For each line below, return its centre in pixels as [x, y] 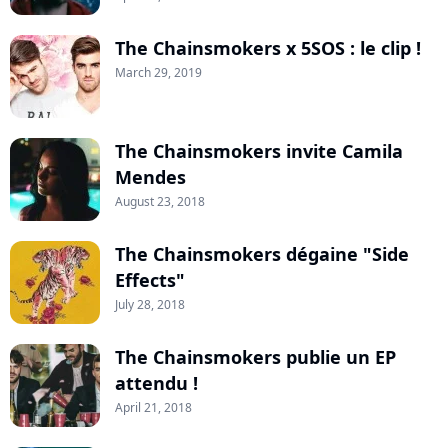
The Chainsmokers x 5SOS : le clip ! [268, 48]
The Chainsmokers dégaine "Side [262, 254]
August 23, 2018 [160, 202]
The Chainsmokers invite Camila [259, 151]
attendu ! [156, 383]
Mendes [150, 177]
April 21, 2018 [153, 408]
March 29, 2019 [158, 73]
